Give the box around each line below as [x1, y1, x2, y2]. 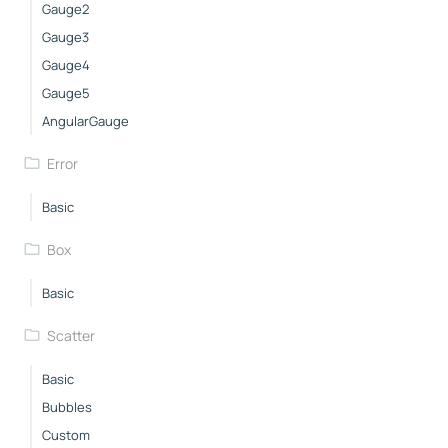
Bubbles [42, 397, 92, 416]
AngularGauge [42, 111, 129, 130]
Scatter [46, 325, 95, 345]
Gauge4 [42, 55, 90, 74]
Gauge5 [42, 83, 90, 102]
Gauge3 [42, 27, 89, 46]
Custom [42, 425, 90, 444]
